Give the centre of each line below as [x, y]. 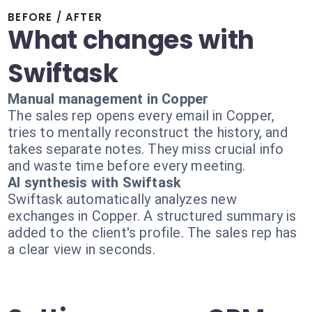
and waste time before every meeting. [126, 166]
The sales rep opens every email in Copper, [141, 116]
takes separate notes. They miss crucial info [146, 149]
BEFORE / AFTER [55, 17]
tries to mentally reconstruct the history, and [148, 132]
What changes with [131, 40]
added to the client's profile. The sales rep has [153, 233]
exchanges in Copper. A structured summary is [152, 216]
